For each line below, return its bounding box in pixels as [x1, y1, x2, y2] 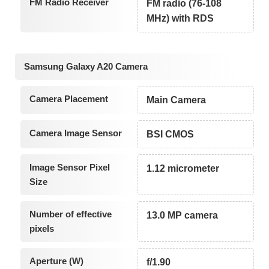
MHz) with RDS [147, 13, 214, 23]
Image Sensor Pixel [29, 162, 110, 173]
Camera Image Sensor [29, 128, 122, 139]
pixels [29, 223, 54, 234]
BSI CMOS [147, 129, 195, 140]
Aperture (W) [29, 256, 83, 267]
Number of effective [29, 209, 112, 220]
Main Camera [147, 95, 207, 106]
